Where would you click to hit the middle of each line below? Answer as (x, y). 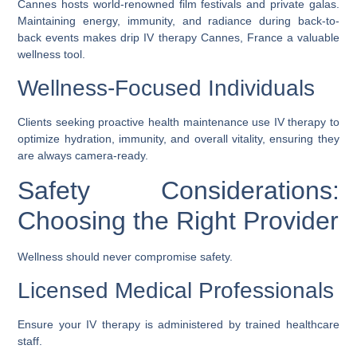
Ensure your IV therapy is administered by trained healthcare (178, 324)
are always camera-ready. (83, 155)
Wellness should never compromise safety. (126, 257)
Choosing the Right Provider (178, 221)
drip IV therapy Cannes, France (202, 38)
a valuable (311, 38)
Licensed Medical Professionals (176, 290)
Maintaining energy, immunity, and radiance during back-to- (178, 21)
